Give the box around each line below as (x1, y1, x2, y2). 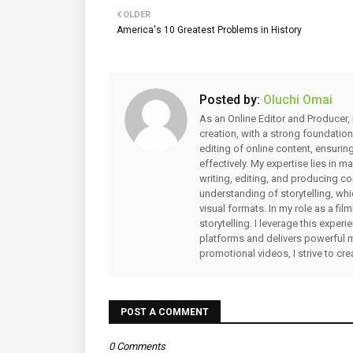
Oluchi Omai (260, 92, 333, 107)
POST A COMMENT (121, 307, 209, 318)
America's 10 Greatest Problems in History (117, 24, 302, 35)
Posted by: (199, 92, 260, 107)
